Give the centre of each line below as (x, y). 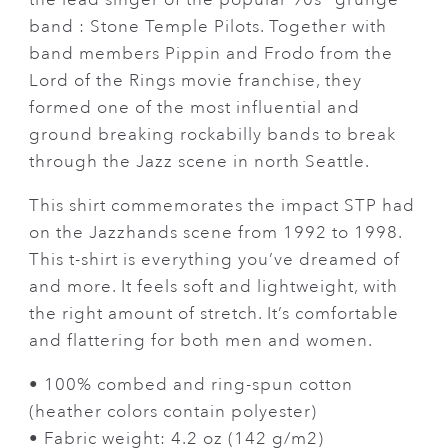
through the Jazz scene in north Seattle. (200, 161)
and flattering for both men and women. (201, 340)
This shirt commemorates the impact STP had (222, 205)
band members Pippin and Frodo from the (211, 53)
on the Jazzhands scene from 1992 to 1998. (216, 232)
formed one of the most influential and (195, 107)
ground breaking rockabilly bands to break (213, 134)
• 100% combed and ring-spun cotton (191, 384)
